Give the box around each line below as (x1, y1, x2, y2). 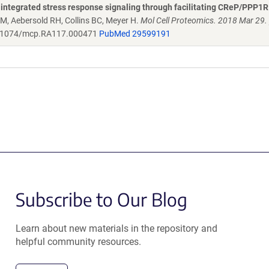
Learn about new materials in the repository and (15, 223, 217, 234)
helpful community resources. (15, 236, 141, 247)
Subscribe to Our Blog (15, 188, 187, 211)
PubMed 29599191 (99, 29, 171, 38)
